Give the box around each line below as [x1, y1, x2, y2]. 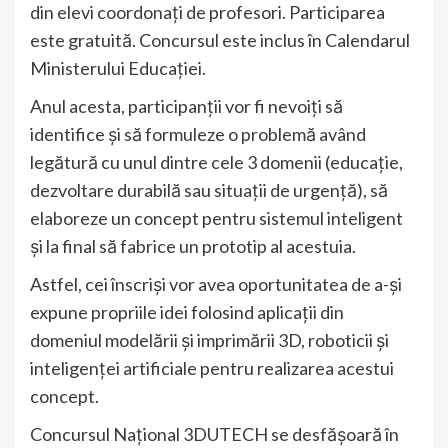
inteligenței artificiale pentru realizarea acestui [30, 357, 394, 380]
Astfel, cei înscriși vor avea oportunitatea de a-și [30, 273, 402, 296]
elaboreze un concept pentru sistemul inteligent [30, 207, 403, 230]
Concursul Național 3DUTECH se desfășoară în [30, 423, 399, 446]
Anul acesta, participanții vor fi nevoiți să [30, 95, 343, 118]
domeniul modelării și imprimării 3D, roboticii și [30, 329, 389, 352]
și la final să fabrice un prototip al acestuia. [30, 235, 356, 258]
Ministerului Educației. [30, 57, 206, 80]
